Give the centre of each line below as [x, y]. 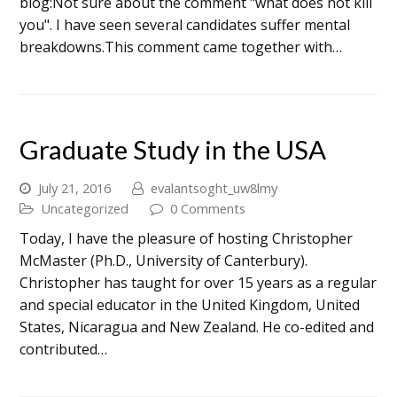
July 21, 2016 [75, 187]
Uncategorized [85, 208]
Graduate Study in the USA [173, 149]
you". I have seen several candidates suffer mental [185, 24]
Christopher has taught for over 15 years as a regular [198, 282]
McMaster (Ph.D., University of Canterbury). [164, 260]
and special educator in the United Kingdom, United [190, 304]
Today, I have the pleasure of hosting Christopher [187, 238]
